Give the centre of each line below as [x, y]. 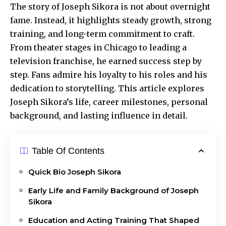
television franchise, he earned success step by [106, 61]
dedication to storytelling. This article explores [107, 88]
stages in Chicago [101, 47]
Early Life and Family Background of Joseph [114, 190]
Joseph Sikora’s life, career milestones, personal [109, 102]
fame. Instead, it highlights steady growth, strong [111, 20]
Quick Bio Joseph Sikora [75, 172]
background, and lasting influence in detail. [99, 115]
